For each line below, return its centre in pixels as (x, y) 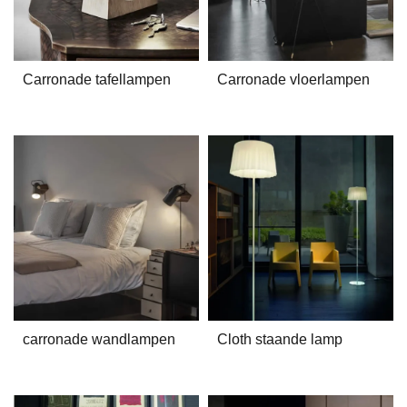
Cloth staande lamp (280, 339)
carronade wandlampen (99, 339)
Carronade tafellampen (97, 79)
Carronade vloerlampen (293, 79)
